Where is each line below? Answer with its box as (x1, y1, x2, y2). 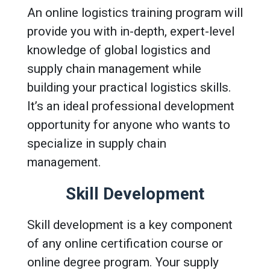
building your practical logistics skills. (27, 80, 231, 95)
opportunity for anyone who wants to (27, 117, 230, 132)
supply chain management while (27, 61, 201, 76)
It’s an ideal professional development (27, 98, 234, 113)
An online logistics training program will (27, 5, 243, 20)
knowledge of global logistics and (27, 42, 210, 57)
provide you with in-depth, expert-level (27, 24, 234, 39)
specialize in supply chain (27, 136, 166, 151)
